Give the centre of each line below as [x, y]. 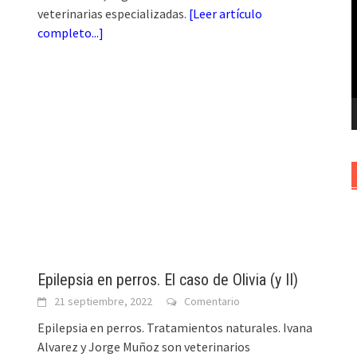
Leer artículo [228, 14]
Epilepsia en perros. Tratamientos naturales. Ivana [175, 327]
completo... [69, 33]
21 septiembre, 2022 [104, 301]
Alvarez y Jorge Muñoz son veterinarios [144, 346]
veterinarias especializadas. [114, 14]
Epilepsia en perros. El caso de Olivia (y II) [168, 279]
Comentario [212, 301]
